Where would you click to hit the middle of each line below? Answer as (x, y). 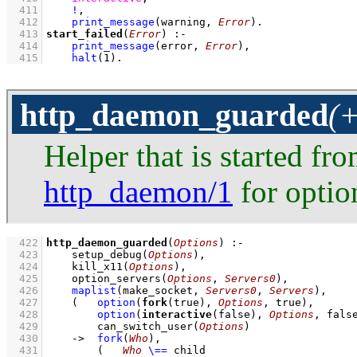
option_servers (116, 278)
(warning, (186, 22)
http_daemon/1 (138, 191)
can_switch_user (145, 326)
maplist (94, 290)
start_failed (84, 33)
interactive (177, 314)
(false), (241, 314)
